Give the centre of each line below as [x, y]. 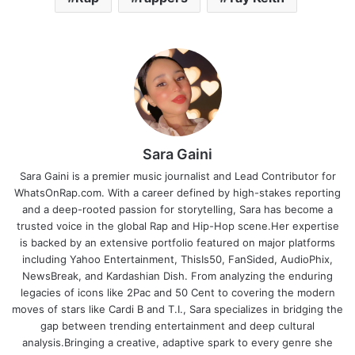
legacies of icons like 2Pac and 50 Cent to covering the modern [177, 292]
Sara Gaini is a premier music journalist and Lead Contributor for [177, 176]
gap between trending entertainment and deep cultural [177, 325]
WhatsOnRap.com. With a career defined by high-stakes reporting [177, 192]
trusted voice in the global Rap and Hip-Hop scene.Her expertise [177, 225]
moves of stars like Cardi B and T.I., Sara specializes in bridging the [177, 309]
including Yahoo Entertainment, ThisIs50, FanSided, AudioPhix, [177, 259]
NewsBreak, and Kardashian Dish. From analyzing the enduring [177, 275]
